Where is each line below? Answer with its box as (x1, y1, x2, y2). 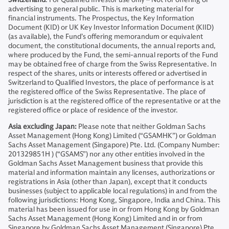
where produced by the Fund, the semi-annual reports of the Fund (8, 51, 218, 60)
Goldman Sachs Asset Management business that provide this (8, 159, 203, 168)
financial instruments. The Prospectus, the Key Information (8, 14, 194, 23)
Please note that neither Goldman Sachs (77, 122, 205, 131)
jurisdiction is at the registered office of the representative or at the (8, 97, 221, 106)
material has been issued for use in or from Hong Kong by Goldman (8, 205, 219, 214)
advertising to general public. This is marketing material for (8, 5, 194, 14)
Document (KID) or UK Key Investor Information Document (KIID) (8, 23, 214, 32)
